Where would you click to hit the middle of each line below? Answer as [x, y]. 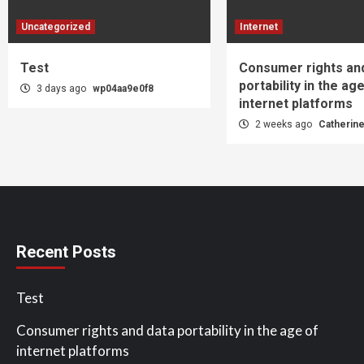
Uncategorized [56, 26]
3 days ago [61, 88]
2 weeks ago [283, 124]
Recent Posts [66, 251]
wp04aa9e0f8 [123, 88]
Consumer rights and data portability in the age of [167, 330]
